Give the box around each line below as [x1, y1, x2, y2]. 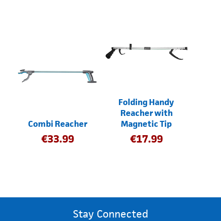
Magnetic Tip [121, 118, 172, 130]
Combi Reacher [28, 118, 88, 130]
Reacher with [120, 108, 173, 119]
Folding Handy [118, 97, 175, 108]
